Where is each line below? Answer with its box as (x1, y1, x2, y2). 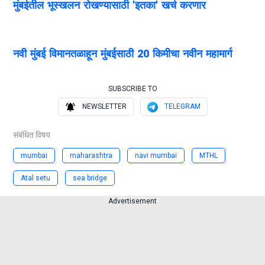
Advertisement (108, 197, 157, 206)
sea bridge (73, 174, 107, 183)
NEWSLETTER (82, 102, 127, 111)
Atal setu (21, 174, 50, 183)
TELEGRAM (164, 102, 201, 111)
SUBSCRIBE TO (108, 85, 157, 93)
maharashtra (70, 151, 112, 160)
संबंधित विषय (13, 130, 50, 140)
